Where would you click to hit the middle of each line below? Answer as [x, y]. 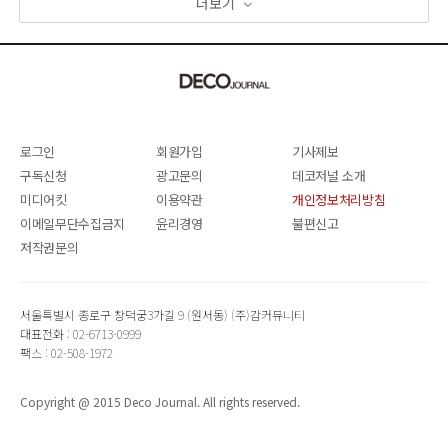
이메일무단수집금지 [73, 223]
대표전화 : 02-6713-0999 [80, 333]
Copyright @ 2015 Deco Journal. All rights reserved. [160, 401]
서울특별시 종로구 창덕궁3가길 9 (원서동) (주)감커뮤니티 [162, 314]
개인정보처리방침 [338, 199]
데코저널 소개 [328, 175]
